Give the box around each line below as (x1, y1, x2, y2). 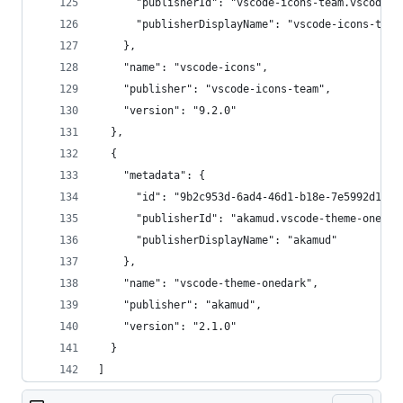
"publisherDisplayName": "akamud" (98, 234, 337, 246)
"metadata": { (98, 169, 205, 182)
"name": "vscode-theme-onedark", (98, 277, 318, 290)
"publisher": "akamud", (98, 299, 262, 311)
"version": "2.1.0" (98, 320, 237, 333)
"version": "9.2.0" (98, 104, 237, 117)
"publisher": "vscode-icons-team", (98, 83, 331, 95)
